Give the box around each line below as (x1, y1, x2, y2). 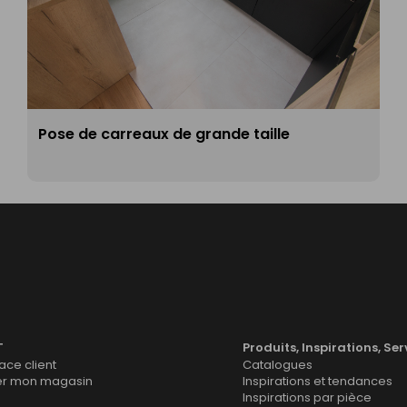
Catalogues (243, 356, 313, 374)
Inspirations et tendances (243, 372, 392, 391)
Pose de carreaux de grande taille (38, 123, 290, 144)
